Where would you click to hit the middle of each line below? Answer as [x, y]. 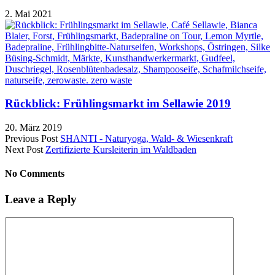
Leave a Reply [41, 199]
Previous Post [31, 138]
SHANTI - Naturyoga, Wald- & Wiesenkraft [146, 138]
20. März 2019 [33, 127]
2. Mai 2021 [29, 14]
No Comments [35, 174]
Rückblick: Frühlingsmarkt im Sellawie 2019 [118, 104]
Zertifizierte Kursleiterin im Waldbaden [121, 149]
